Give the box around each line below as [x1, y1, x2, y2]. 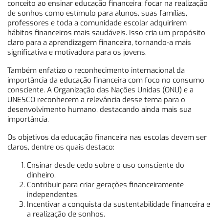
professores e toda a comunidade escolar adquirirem [7, 18, 187, 28]
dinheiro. [27, 170, 56, 180]
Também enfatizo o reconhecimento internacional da [7, 66, 185, 76]
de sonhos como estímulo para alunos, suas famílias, [7, 8, 187, 19]
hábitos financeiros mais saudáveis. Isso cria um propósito [7, 28, 205, 38]
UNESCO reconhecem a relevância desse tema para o [7, 95, 185, 105]
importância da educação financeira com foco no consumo [7, 75, 204, 86]
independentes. [27, 190, 79, 200]
